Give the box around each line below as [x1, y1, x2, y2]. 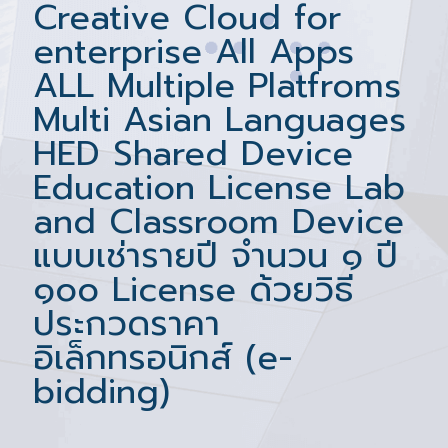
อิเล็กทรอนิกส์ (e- [33, 332, 293, 383]
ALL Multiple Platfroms [33, 60, 401, 111]
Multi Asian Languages [33, 94, 406, 145]
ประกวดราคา [33, 298, 220, 349]
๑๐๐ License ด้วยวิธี [33, 264, 354, 315]
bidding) [33, 366, 170, 417]
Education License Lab [33, 162, 405, 213]
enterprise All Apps [33, 26, 354, 77]
